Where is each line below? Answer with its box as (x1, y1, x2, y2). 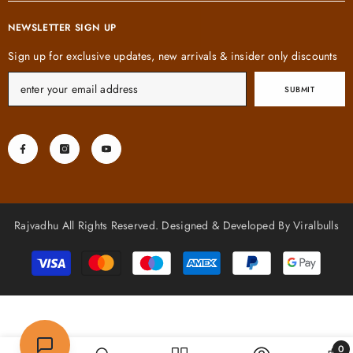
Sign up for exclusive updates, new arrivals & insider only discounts (8, 48, 338, 65)
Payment (176, 243, 210, 258)
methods (176, 253, 210, 268)
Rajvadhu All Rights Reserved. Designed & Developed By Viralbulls (14, 217, 339, 234)
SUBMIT (284, 83, 315, 95)
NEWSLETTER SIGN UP (8, 20, 117, 35)
